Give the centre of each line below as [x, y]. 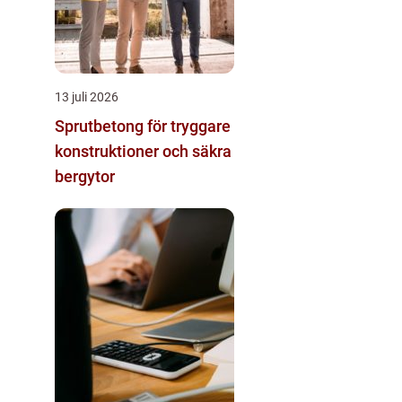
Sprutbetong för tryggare [143, 126]
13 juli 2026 [87, 96]
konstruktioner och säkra [143, 151]
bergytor [85, 176]
